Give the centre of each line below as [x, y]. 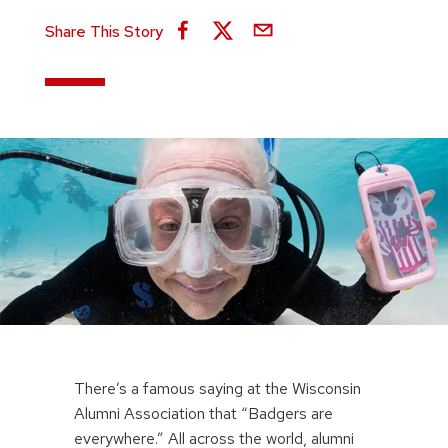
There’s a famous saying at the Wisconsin [217, 389]
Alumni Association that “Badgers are [203, 414]
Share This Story [103, 31]
